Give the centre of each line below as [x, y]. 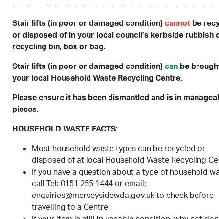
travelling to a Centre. [71, 207]
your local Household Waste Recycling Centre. [97, 78]
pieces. [25, 109]
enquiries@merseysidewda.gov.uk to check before [123, 195]
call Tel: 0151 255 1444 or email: [89, 183]
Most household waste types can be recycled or [119, 148]
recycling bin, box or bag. [59, 46]
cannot [177, 23]
